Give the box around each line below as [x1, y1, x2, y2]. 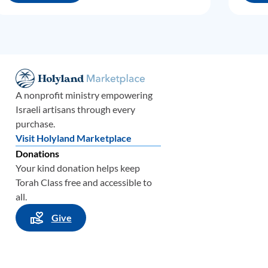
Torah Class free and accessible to [15, 176, 152, 188]
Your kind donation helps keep [15, 162, 140, 173]
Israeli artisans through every [15, 103, 135, 115]
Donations [15, 148, 59, 159]
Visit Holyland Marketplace [15, 132, 132, 144]
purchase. [15, 118, 55, 129]
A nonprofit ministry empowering [15, 89, 153, 100]
